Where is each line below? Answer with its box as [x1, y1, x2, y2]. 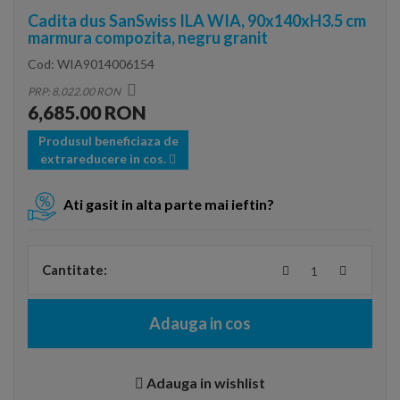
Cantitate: [42, 262, 107, 278]
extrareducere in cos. [40, 151, 169, 166]
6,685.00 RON [28, 101, 146, 123]
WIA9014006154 [57, 56, 154, 71]
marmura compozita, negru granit [28, 28, 268, 47]
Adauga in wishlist [146, 374, 265, 391]
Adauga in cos [149, 313, 251, 333]
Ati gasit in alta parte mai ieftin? [63, 196, 274, 213]
